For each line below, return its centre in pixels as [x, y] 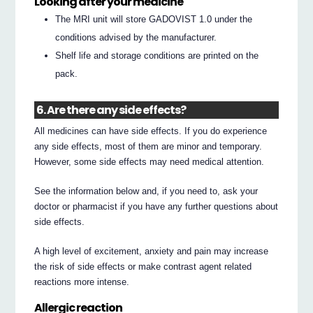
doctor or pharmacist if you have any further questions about [156, 206]
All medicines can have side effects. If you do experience [151, 131]
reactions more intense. [82, 282]
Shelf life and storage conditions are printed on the [157, 55]
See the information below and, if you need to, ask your [146, 191]
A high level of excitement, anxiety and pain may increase [152, 251]
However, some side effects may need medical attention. [150, 161]
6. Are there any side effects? [111, 110]
